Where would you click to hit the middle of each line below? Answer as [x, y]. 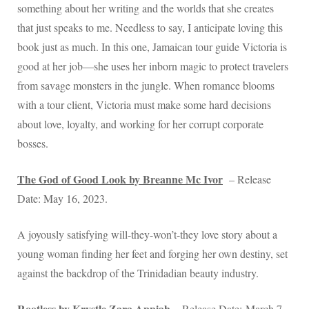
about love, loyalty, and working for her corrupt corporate [140, 124]
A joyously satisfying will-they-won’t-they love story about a [147, 235]
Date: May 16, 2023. [62, 199]
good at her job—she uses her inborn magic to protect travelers [153, 66]
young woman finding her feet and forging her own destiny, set [152, 254]
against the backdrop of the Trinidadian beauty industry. [138, 273]
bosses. [33, 143]
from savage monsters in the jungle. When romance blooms [146, 86]
